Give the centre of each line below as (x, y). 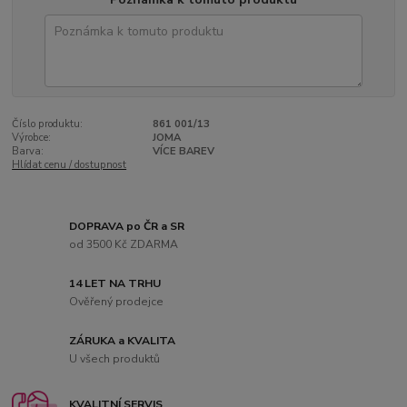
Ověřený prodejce (117, 301)
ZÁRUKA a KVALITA (123, 341)
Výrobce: (32, 137)
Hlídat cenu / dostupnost (69, 164)
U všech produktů (115, 358)
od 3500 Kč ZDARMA (124, 244)
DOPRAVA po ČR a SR (127, 227)
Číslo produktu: (48, 124)
